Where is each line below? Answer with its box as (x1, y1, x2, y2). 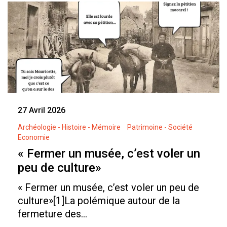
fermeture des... (18, 208, 87, 220)
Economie (18, 133, 50, 142)
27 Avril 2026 (18, 105, 65, 116)
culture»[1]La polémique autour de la (18, 195, 180, 207)
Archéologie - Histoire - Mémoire (18, 123, 121, 132)
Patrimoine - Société (127, 123, 193, 132)
